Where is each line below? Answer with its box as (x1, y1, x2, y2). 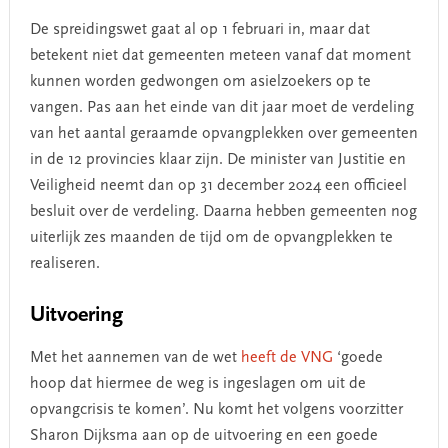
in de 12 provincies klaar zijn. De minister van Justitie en (29, 151, 406, 168)
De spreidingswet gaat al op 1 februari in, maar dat (29, 21, 370, 38)
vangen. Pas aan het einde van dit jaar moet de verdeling (29, 99, 414, 116)
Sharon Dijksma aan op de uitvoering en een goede (29, 427, 378, 444)
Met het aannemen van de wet (29, 349, 241, 366)
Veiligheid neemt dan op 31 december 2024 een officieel (29, 177, 407, 194)
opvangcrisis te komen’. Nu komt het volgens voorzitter (29, 401, 403, 418)
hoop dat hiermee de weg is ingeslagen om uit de (29, 375, 366, 392)
